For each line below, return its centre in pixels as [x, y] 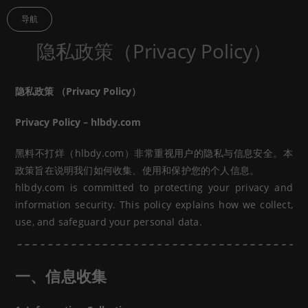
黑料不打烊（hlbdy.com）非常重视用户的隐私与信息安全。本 [154, 153]
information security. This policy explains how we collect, [154, 204]
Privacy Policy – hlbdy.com [78, 122]
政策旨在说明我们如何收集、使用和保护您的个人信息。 [137, 170]
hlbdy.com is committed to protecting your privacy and [154, 187]
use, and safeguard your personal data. [109, 221]
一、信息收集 [61, 276]
